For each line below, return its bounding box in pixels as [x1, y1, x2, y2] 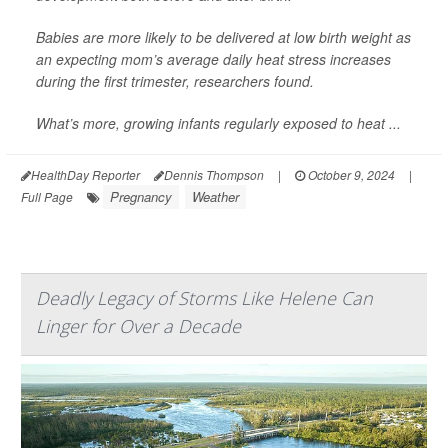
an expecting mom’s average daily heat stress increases [36, 48, 391, 69]
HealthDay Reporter [31, 165, 140, 183]
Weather [192, 186, 239, 206]
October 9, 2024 [305, 165, 395, 183]
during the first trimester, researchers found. [36, 70, 314, 91]
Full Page [21, 187, 73, 205]
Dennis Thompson [164, 165, 264, 183]
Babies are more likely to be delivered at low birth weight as [36, 26, 411, 47]
